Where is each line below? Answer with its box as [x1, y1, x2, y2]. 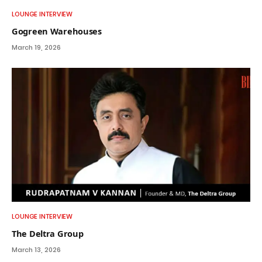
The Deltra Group [12, 227, 84, 240]
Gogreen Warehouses [12, 25, 102, 37]
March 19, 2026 [12, 42, 61, 52]
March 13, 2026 [12, 245, 61, 255]
